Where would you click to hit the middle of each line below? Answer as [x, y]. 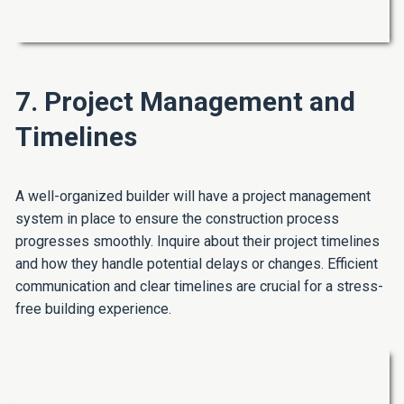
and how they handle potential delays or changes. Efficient [197, 264]
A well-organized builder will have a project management [193, 197]
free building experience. [93, 309]
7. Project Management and [185, 102]
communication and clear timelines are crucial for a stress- [199, 287]
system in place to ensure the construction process [177, 219]
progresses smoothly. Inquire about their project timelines [197, 242]
